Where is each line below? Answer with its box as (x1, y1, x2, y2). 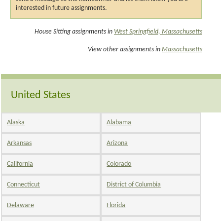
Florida (107, 201, 126, 209)
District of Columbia (107, 181, 161, 188)
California (7, 160, 33, 168)
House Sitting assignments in (35, 28, 114, 36)
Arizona (107, 139, 128, 147)
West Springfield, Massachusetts (114, 28, 202, 36)
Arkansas (7, 139, 32, 147)
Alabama (107, 118, 132, 126)
